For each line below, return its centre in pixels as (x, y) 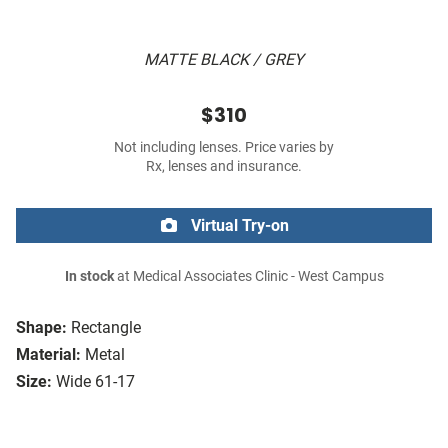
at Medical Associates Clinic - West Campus (248, 277)
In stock (89, 277)
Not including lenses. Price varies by (224, 148)
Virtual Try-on (238, 226)
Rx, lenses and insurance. (224, 167)
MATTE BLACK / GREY (224, 60)
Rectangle (106, 328)
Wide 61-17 (95, 382)
